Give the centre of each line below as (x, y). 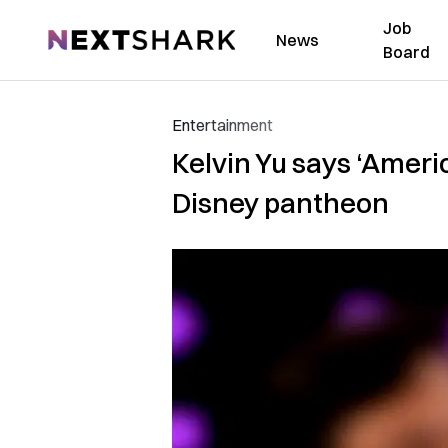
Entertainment (222, 125)
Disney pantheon (280, 203)
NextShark (84, 37)
